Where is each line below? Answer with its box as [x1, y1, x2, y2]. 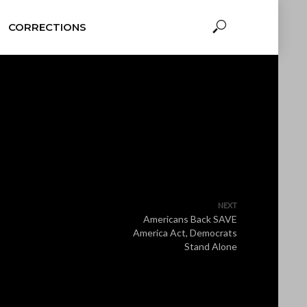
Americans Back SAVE [143, 213, 237, 225]
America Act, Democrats [133, 227, 237, 238]
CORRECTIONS [8, 21, 86, 34]
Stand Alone [184, 241, 237, 252]
